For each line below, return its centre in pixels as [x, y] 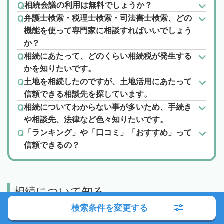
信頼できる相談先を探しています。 [88, 94]
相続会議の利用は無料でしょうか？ [88, 5]
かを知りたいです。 [60, 69]
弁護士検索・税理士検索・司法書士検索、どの [108, 18]
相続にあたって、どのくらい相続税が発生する [108, 56]
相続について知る [59, 192]
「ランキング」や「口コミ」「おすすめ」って [108, 133]
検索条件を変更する [109, 208]
